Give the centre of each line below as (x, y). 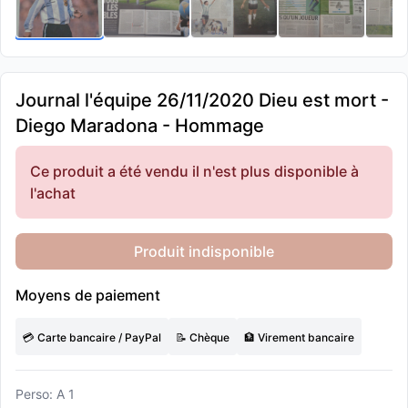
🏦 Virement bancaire (299, 337)
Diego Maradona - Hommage (140, 126)
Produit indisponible (204, 251)
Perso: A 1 (45, 394)
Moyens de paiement (88, 295)
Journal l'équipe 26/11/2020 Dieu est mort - (202, 100)
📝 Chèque (203, 337)
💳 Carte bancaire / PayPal (92, 337)
